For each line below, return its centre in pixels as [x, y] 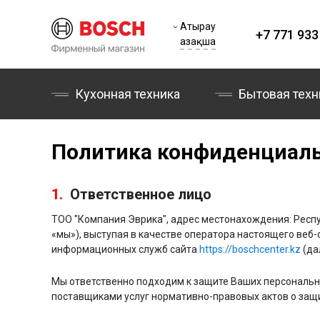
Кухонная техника [127, 94]
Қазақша [198, 41]
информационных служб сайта [125, 249]
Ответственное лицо [139, 194]
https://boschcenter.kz [250, 249]
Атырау [198, 26]
